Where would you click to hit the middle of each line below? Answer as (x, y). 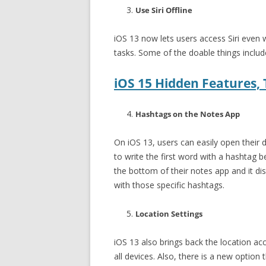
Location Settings (169, 214)
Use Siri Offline (164, 10)
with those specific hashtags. (169, 185)
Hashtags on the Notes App (188, 114)
